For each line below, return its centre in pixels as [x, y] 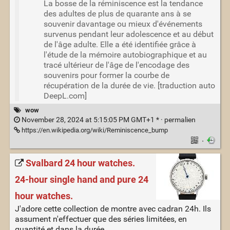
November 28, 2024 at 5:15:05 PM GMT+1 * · [92, 120]
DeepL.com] [65, 96]
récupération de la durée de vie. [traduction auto [129, 86]
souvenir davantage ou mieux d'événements [123, 24]
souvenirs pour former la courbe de [106, 75]
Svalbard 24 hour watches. [80, 164]
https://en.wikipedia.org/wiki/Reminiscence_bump [94, 130]
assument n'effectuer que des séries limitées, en [101, 219]
